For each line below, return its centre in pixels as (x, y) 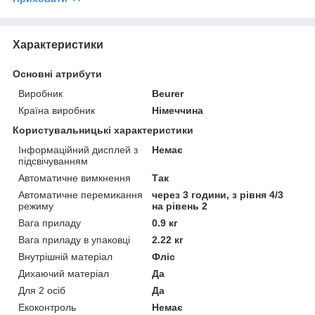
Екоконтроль (47, 307)
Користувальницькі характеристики (103, 130)
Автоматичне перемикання (81, 194)
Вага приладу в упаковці (74, 239)
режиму (36, 206)
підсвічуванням (53, 161)
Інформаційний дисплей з (78, 149)
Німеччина (178, 110)
